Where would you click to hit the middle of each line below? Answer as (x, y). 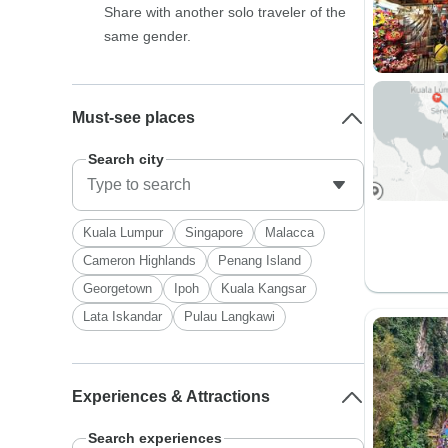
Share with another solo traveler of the (225, 12)
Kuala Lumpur (123, 232)
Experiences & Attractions (171, 396)
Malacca (290, 232)
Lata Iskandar (123, 316)
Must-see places (134, 117)
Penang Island (260, 260)
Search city (126, 159)
